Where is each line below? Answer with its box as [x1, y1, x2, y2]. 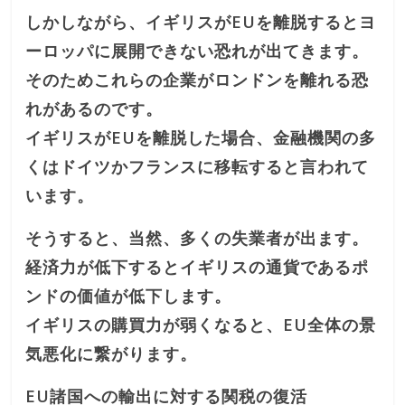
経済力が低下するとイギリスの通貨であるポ [25, 255, 370, 278]
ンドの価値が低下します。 [25, 284, 232, 306]
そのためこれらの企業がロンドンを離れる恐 [25, 68, 370, 90]
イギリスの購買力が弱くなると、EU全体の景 [25, 313, 377, 335]
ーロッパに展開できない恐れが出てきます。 [25, 39, 370, 61]
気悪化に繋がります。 [25, 342, 198, 364]
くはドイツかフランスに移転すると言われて [25, 155, 370, 177]
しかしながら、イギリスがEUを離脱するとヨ [25, 10, 377, 33]
